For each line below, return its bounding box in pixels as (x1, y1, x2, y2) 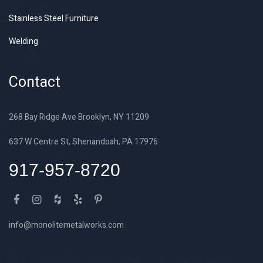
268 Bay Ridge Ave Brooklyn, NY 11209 (9, 111, 149, 124)
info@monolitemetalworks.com (9, 219, 124, 232)
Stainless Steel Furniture (9, 12, 99, 25)
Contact (9, 72, 60, 94)
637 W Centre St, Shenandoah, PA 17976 (9, 136, 158, 149)
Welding (9, 35, 38, 48)
